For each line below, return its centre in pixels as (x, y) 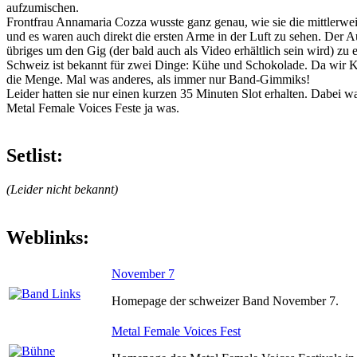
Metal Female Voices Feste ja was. (93, 108)
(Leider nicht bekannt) (62, 190)
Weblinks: (48, 238)
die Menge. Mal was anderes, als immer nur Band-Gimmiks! (158, 79)
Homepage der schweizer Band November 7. (225, 301)
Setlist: (35, 156)
